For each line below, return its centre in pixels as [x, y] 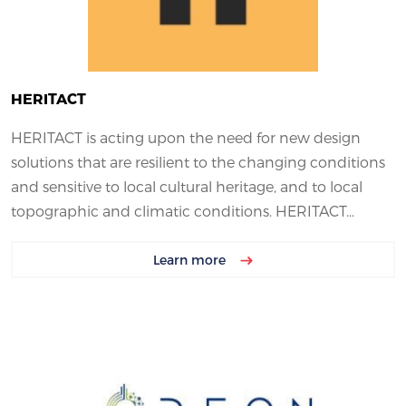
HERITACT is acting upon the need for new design [186, 138]
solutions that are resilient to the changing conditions [198, 162]
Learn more [191, 260]
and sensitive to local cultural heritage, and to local [187, 187]
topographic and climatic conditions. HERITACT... [183, 211]
